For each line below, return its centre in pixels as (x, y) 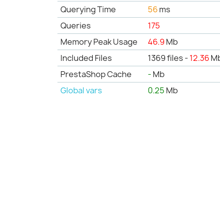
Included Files (86, 58)
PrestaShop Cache (96, 74)
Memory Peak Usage (99, 41)
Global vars (82, 90)
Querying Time (88, 9)
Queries (76, 25)
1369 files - (169, 58)
